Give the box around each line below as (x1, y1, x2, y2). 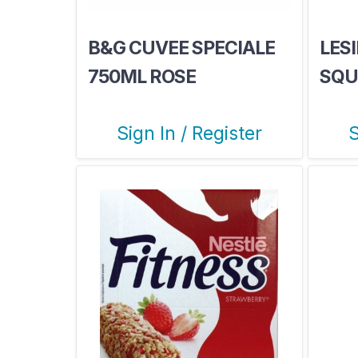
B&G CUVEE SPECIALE (87, 36, 275, 59)
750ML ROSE (87, 65, 196, 88)
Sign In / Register (116, 121, 262, 145)
